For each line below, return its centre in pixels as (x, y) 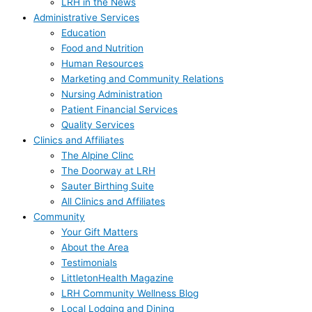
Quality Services (98, 124)
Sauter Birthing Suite (108, 186)
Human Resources (102, 63)
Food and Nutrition (102, 48)
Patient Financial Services (119, 109)
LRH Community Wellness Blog (130, 293)
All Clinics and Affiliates (113, 201)
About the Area (95, 247)
